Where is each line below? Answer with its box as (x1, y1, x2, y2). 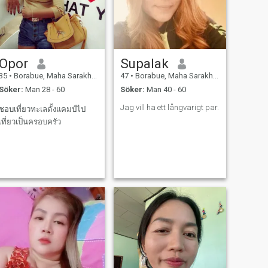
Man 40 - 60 (144, 84, 186, 94)
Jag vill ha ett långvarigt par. (120, 102, 219, 112)
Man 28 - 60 (23, 84, 65, 94)
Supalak (120, 56, 169, 72)
